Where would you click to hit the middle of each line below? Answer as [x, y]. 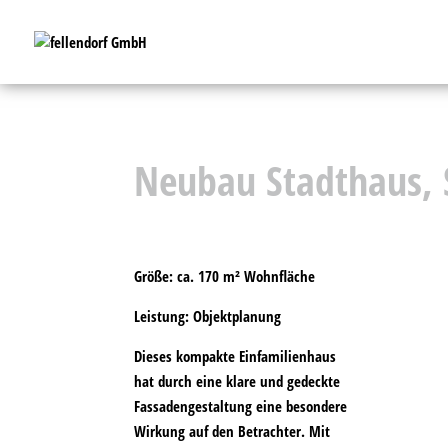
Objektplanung [235, 316]
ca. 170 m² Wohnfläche [244, 276]
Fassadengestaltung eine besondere [241, 406]
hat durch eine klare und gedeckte [237, 381]
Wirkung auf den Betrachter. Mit [232, 431]
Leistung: [162, 316]
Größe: [154, 276]
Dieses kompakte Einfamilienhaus [235, 356]
